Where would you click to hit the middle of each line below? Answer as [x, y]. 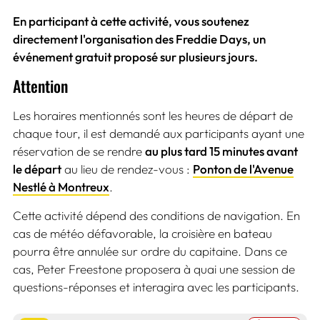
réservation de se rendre [79, 151]
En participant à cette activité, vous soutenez [131, 21]
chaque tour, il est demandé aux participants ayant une [158, 134]
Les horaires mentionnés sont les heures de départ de [152, 116]
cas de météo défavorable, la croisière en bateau [142, 234]
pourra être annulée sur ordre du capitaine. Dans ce [150, 251]
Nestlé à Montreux [61, 187]
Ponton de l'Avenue [243, 169]
